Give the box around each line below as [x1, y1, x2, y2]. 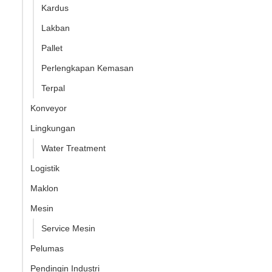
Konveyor [30, 103, 67, 113]
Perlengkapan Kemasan [41, 63, 134, 73]
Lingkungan [30, 123, 75, 133]
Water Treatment [41, 143, 106, 153]
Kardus [41, 2, 69, 13]
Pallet [41, 42, 63, 53]
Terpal [41, 83, 65, 93]
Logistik [30, 163, 59, 173]
